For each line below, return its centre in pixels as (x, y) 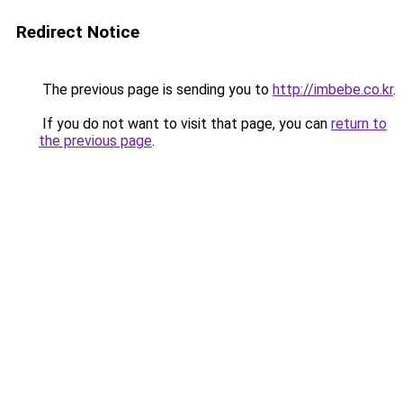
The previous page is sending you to (156, 90)
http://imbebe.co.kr (333, 90)
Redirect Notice (78, 32)
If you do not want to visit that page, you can (185, 124)
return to (359, 124)
